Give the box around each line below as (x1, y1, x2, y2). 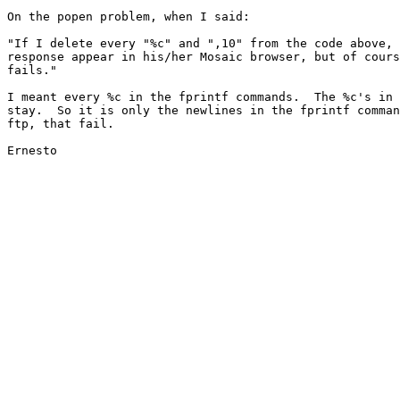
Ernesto (7, 144, 57, 158)
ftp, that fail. (7, 117, 114, 131)
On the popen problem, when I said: (7, 10, 250, 24)
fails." (7, 63, 57, 78)
